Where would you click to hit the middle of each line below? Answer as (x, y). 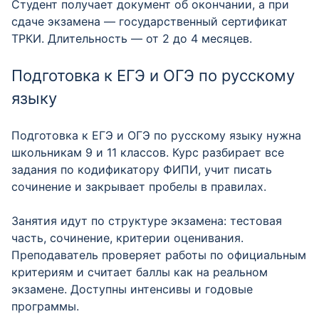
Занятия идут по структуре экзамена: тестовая (147, 221)
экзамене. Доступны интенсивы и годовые (132, 289)
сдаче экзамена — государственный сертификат (150, 21)
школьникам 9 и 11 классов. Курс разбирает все (148, 152)
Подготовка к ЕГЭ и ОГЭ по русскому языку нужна (156, 135)
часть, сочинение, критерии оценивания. (127, 238)
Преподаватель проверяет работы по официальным (159, 255)
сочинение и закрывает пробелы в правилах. (139, 187)
